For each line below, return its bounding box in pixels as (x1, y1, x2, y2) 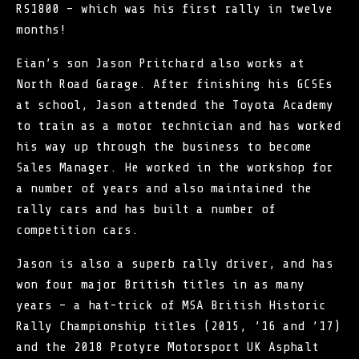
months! (16, 22, 67, 37)
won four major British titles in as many (16, 276, 305, 292)
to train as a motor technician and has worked (16, 118, 341, 133)
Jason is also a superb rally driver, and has (16, 256, 333, 271)
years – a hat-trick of (16, 297, 182, 313)
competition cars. (16, 222, 139, 237)
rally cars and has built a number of (16, 201, 276, 216)
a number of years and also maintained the (16, 180, 312, 196)
